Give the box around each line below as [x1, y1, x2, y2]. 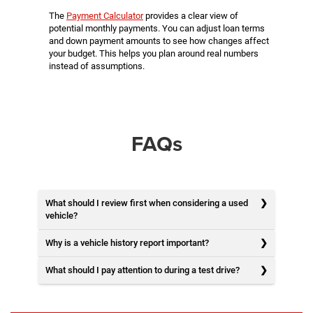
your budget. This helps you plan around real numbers [49, 48, 259, 59]
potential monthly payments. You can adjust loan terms [49, 22, 265, 34]
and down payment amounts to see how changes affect [49, 35, 269, 46]
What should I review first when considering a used [45, 197, 248, 208]
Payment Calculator [66, 10, 143, 21]
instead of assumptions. [49, 60, 145, 71]
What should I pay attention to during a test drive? [45, 264, 240, 275]
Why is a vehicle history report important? [45, 237, 209, 248]
